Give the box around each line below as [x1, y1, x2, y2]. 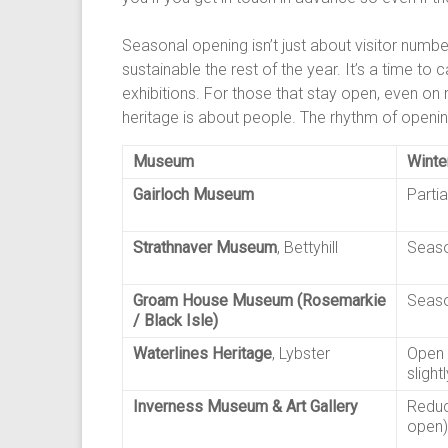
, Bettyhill [277, 238, 338, 257]
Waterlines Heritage [133, 344, 272, 363]
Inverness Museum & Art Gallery [133, 397, 358, 416]
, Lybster [272, 344, 330, 363]
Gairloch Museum [133, 185, 254, 204]
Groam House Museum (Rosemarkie [133, 291, 386, 310]
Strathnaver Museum [133, 238, 277, 257]
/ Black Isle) [133, 311, 218, 330]
